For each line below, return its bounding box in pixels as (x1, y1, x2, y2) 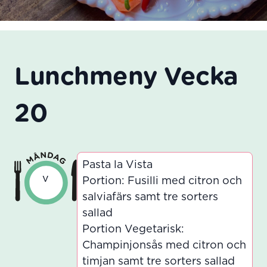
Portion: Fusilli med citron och (82, 176, 243, 187)
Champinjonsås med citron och (82, 240, 247, 251)
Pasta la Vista (82, 160, 153, 170)
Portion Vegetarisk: (82, 224, 185, 235)
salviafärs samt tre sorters (82, 192, 219, 203)
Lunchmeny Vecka (14, 65, 238, 89)
